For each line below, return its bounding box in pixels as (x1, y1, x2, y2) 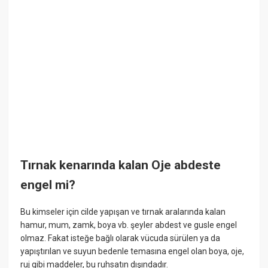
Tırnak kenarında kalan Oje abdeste (20, 157, 221, 172)
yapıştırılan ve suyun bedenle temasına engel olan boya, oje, (20, 246, 245, 257)
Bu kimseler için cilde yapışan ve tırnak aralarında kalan (20, 207, 226, 217)
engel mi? (20, 177, 76, 192)
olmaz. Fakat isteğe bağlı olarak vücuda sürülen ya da (20, 233, 221, 243)
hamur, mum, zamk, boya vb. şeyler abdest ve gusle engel (20, 220, 237, 230)
